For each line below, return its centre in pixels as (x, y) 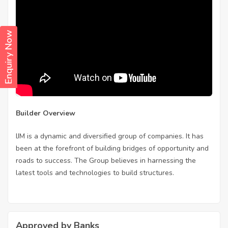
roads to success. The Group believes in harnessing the (106, 161)
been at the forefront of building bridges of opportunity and (112, 149)
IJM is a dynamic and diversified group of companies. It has (110, 136)
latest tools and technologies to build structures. (95, 173)
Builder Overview (46, 113)
